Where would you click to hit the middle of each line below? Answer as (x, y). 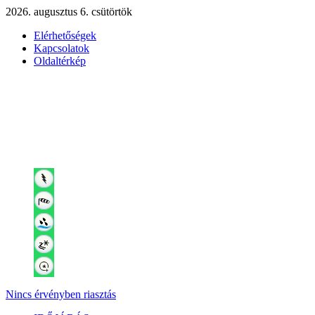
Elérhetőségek (65, 36)
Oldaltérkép (60, 61)
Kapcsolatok (62, 48)
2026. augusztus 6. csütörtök (69, 12)
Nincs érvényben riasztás (61, 294)
